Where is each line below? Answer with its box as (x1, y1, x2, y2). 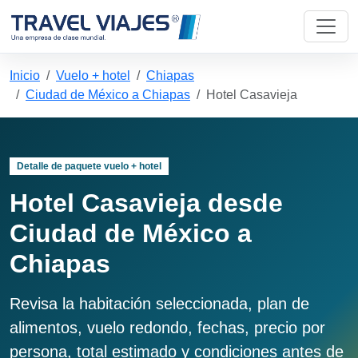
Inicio (10, 69, 40, 82)
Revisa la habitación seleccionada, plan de (10, 295, 309, 313)
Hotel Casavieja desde (10, 189, 283, 218)
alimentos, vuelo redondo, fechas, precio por (10, 319, 325, 337)
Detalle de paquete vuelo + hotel (16, 161, 161, 172)
